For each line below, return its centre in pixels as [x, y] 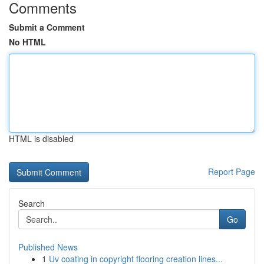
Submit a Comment [47, 27]
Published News [48, 247]
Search [32, 203]
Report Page [232, 171]
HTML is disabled [41, 138]
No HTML [27, 42]
